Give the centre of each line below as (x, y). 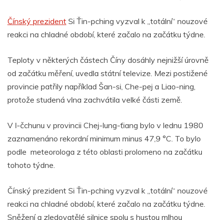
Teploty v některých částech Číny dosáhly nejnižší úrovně (108, 60)
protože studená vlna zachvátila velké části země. (95, 99)
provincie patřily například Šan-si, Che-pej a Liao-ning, (101, 86)
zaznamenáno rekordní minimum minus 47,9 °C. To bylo (104, 138)
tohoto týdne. (31, 165)
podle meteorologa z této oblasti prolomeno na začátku (105, 151)
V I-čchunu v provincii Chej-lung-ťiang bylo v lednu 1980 (105, 125)
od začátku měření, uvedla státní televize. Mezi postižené (108, 73)
